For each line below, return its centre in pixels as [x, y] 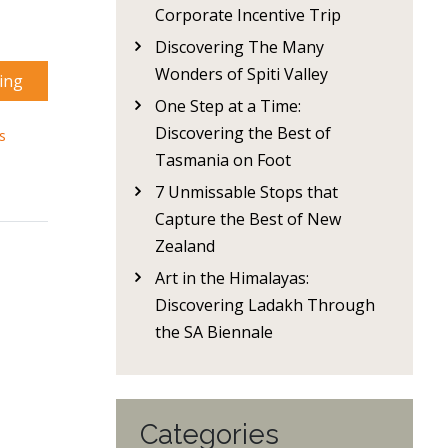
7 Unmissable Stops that [246, 192]
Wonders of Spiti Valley [241, 74]
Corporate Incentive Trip [248, 15]
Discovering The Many [239, 47]
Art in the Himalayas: [232, 278]
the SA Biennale [214, 332]
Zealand [185, 246]
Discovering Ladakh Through [265, 305]
